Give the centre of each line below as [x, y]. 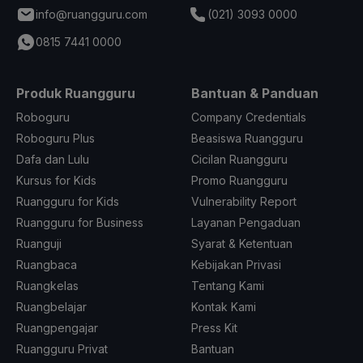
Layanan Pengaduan [246, 222]
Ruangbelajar [51, 306]
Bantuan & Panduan [255, 93]
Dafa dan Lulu [53, 159]
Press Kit [214, 327]
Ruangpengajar [57, 327]
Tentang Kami [228, 285]
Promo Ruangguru [239, 180]
